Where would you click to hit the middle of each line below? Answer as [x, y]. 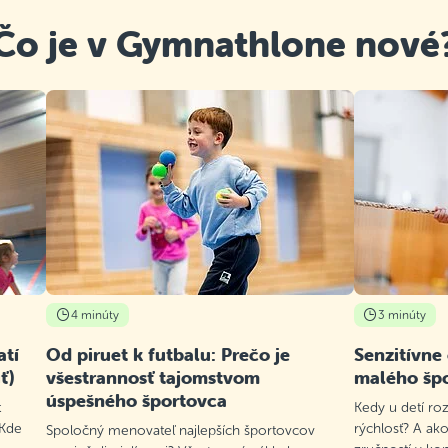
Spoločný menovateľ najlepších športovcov [181, 431]
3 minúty [402, 315]
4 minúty [94, 315]
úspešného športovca [137, 401]
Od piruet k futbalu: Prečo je [168, 355]
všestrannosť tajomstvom [153, 378]
